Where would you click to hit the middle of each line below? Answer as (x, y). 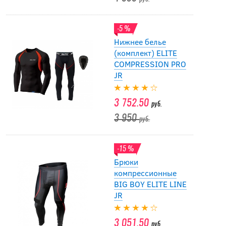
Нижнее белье (140, 42)
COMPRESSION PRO (150, 64)
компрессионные (146, 173)
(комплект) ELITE (146, 53)
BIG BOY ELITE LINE (151, 184)
